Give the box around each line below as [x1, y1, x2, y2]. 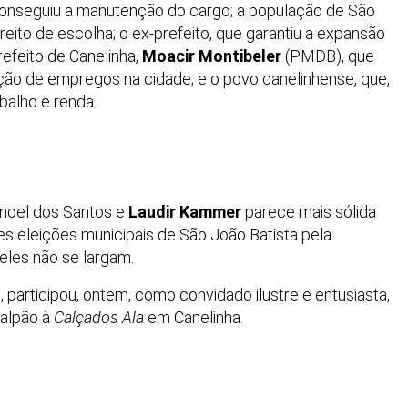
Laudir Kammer [128, 202, 241, 222]
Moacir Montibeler [142, 46, 281, 66]
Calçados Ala [54, 307, 144, 327]
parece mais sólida [241, 202, 376, 222]
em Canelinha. [144, 307, 243, 327]
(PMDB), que [281, 46, 374, 66]
